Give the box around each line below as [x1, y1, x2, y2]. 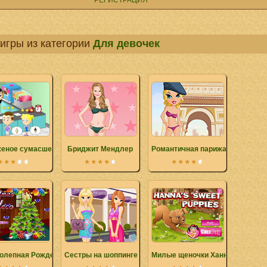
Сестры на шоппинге [64, 251, 138, 259]
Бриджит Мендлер [67, 145, 133, 153]
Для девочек [93, 38, 160, 49]
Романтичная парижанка [151, 145, 238, 153]
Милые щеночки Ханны [151, 251, 234, 259]
